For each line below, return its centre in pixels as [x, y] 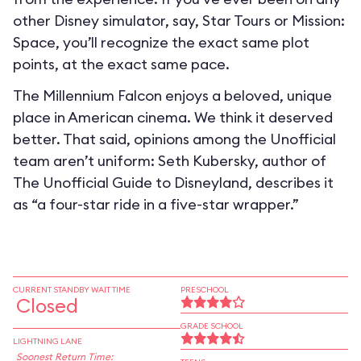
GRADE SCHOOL [212, 326]
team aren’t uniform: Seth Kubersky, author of [170, 161]
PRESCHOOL [205, 290]
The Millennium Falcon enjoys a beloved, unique [172, 95]
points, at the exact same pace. [121, 64]
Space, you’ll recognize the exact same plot [161, 42]
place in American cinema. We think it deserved [173, 117]
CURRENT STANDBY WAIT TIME [72, 290]
